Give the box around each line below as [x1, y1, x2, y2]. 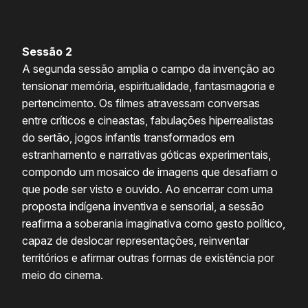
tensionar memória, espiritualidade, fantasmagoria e [22, 79, 275, 93]
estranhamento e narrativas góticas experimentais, [22, 148, 271, 162]
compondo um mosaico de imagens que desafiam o [22, 165, 278, 179]
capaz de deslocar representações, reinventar [22, 234, 249, 248]
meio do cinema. [22, 268, 103, 283]
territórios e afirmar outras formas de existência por [22, 251, 274, 265]
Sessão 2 [22, 45, 72, 59]
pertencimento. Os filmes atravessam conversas [22, 96, 260, 111]
